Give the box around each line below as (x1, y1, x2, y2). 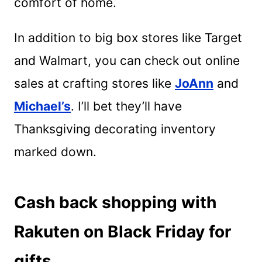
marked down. (14, 144, 96, 159)
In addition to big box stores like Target (14, 30, 242, 45)
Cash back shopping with (14, 192, 216, 212)
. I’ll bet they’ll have (71, 98, 182, 113)
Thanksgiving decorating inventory (14, 121, 216, 136)
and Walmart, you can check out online (14, 53, 240, 68)
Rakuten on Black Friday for (14, 221, 231, 242)
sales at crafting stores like (14, 75, 175, 91)
